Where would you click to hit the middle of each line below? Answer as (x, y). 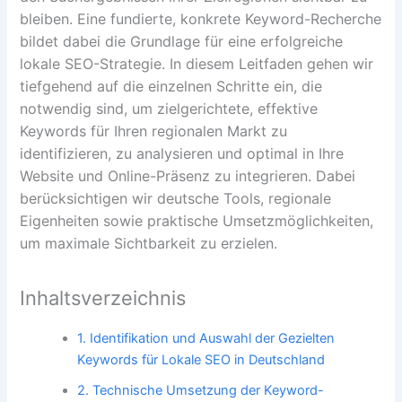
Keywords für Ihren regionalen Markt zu (154, 131)
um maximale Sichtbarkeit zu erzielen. (149, 243)
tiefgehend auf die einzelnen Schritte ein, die (171, 86)
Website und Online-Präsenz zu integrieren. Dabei (188, 175)
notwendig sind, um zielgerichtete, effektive (169, 108)
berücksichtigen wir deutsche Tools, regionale (176, 198)
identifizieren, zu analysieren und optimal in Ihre (182, 153)
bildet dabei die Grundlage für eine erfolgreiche (182, 41)
